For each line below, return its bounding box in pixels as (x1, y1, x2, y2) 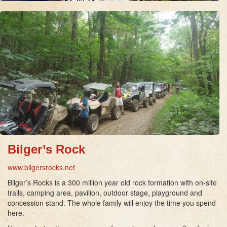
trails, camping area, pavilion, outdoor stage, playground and (8, 187, 202, 198)
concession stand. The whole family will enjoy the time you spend (8, 197, 216, 208)
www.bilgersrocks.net (8, 162, 75, 172)
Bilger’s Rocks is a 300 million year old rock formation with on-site (8, 177, 217, 187)
